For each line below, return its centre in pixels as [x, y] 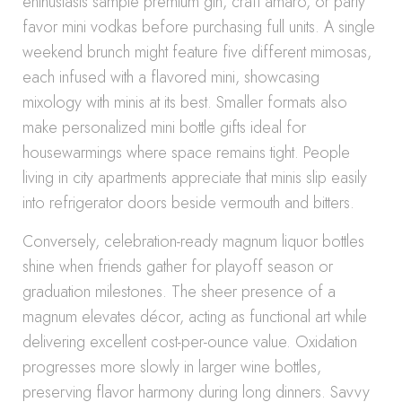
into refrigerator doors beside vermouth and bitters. [188, 203]
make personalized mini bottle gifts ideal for [164, 127]
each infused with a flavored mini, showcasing [171, 77]
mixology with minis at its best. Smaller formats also [185, 102]
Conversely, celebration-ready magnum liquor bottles [193, 241]
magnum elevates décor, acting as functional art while [195, 317]
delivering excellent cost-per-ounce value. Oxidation [190, 342]
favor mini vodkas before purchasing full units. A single [199, 27]
